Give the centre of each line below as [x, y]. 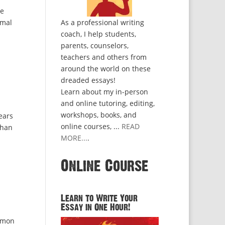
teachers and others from [103, 57]
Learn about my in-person [104, 92]
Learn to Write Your [99, 198]
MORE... [74, 138]
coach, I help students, [98, 34]
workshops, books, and [98, 115]
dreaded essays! [88, 80]
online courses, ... [91, 126]
